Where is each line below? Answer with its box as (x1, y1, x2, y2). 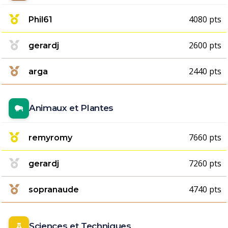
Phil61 (28, 14, 52, 24)
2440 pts (189, 66, 221, 77)
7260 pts (189, 158, 221, 169)
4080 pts (189, 14, 221, 25)
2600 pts (189, 40, 221, 51)
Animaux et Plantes (29, 103, 113, 113)
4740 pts (189, 184, 221, 195)
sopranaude (28, 184, 79, 194)
